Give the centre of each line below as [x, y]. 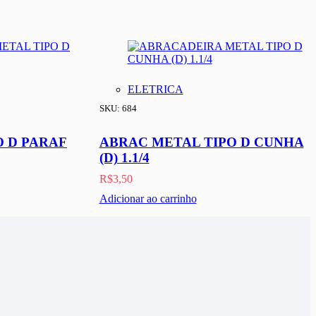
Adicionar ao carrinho [148, 199]
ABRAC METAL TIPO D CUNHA [201, 142]
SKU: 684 [118, 109]
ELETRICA [155, 90]
